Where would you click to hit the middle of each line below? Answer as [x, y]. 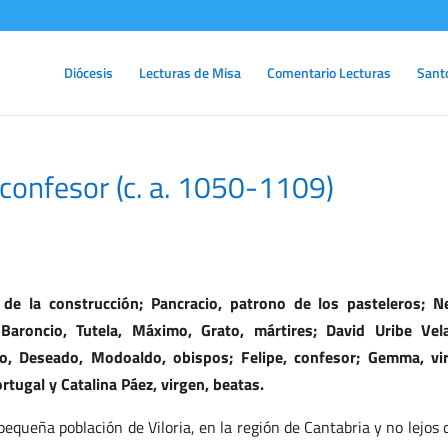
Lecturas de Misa [190, 72]
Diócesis [88, 72]
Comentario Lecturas [329, 72]
